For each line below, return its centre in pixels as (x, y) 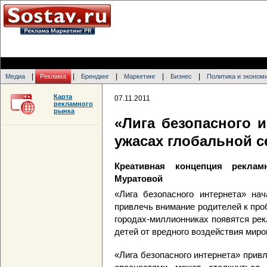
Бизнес (181, 76)
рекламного (73, 104)
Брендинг (95, 76)
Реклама (53, 76)
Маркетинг (140, 76)
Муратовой (139, 179)
